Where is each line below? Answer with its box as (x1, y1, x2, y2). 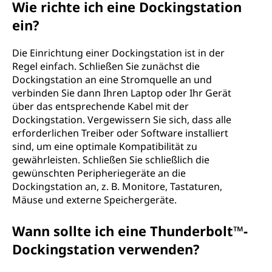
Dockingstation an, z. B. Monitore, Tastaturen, (12, 180, 222, 193)
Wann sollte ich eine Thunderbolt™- (12, 222, 248, 240)
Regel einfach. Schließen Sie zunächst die (12, 59, 200, 73)
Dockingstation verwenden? (12, 240, 200, 258)
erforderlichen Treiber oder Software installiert (12, 126, 228, 140)
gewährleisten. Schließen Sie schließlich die (12, 153, 209, 166)
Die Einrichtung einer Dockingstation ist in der (12, 46, 225, 59)
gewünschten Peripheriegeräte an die (12, 166, 186, 180)
